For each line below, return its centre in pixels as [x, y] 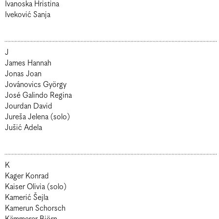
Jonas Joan [23, 74]
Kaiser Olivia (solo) [36, 187]
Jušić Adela [23, 128]
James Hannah [28, 63]
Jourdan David [43, 106]
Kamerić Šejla [27, 198]
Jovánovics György [36, 85]
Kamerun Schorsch [35, 208]
